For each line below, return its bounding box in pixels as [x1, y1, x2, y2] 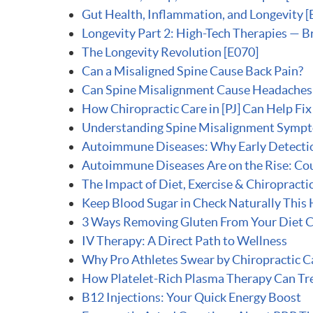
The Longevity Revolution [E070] [82, 45, 259, 59]
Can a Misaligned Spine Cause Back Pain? [82, 64, 303, 78]
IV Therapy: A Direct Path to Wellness [82, 233, 287, 248]
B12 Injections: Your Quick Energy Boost [82, 290, 301, 305]
